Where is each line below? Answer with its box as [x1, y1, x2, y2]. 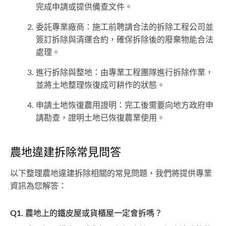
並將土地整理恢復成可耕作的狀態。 [36, 81, 165, 90]
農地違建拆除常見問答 [10, 147, 121, 158]
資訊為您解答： [10, 182, 67, 191]
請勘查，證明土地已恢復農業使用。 [36, 114, 165, 123]
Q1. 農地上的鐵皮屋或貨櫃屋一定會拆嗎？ [10, 209, 162, 218]
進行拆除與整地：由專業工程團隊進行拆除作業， [36, 69, 213, 77]
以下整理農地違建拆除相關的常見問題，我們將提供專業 [10, 169, 212, 178]
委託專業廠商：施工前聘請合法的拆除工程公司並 [36, 23, 213, 32]
